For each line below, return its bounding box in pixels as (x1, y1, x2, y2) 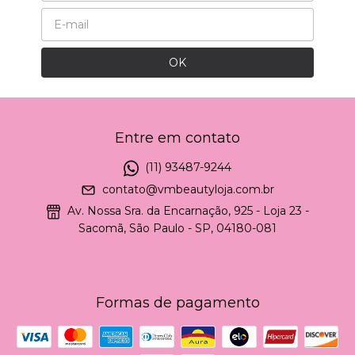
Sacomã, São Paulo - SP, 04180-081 (78, 220, 277, 235)
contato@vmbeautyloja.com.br (102, 182, 275, 197)
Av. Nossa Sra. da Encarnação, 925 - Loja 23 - (64, 204, 310, 219)
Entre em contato (115, 129, 240, 147)
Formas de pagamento (95, 293, 260, 311)
